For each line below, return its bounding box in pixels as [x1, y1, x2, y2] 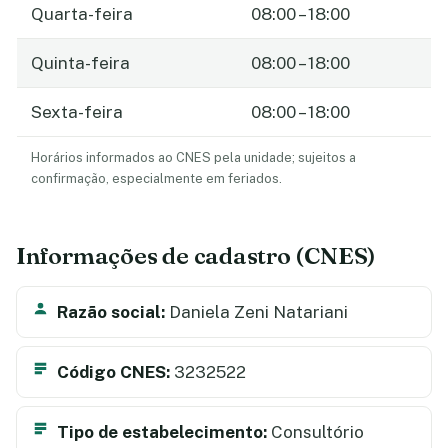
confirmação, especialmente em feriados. [31, 170, 282, 186]
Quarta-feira [31, 3, 133, 24]
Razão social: [57, 301, 165, 322]
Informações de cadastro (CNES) [16, 240, 377, 270]
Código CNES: [57, 361, 170, 382]
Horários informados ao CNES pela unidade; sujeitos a [31, 149, 356, 165]
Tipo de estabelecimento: [57, 421, 267, 442]
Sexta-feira [31, 101, 123, 122]
